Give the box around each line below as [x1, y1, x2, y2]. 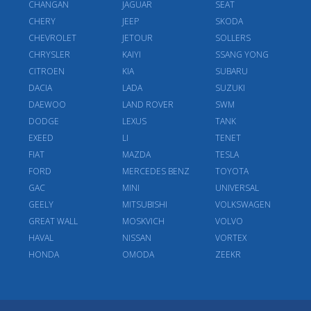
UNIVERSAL [215, 182, 260, 194]
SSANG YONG [215, 49, 269, 60]
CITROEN [28, 65, 65, 77]
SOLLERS [215, 32, 251, 44]
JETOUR [121, 32, 153, 44]
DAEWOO [28, 99, 66, 110]
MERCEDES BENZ [121, 165, 190, 177]
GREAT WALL [28, 215, 78, 227]
